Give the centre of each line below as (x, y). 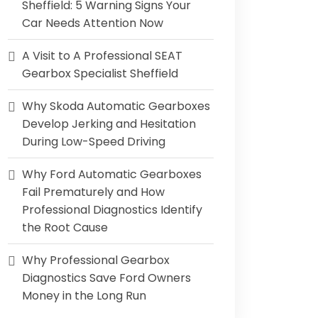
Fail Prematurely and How (93, 192)
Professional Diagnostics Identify (112, 210)
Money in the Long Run (84, 296)
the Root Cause (65, 227)
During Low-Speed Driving (94, 142)
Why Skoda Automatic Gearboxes (116, 106)
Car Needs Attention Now (93, 23)
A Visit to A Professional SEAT (102, 56)
